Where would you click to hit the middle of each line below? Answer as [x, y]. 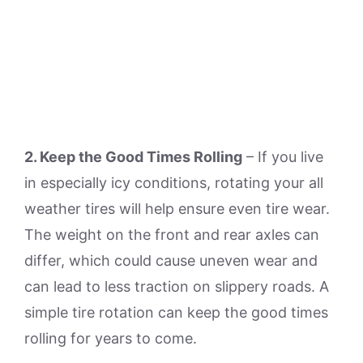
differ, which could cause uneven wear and [171, 261]
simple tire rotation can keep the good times [176, 312]
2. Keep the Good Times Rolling [133, 157]
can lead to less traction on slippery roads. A [177, 286]
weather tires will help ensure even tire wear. [177, 209]
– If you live [283, 157]
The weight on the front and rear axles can [172, 235]
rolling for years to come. [111, 338]
